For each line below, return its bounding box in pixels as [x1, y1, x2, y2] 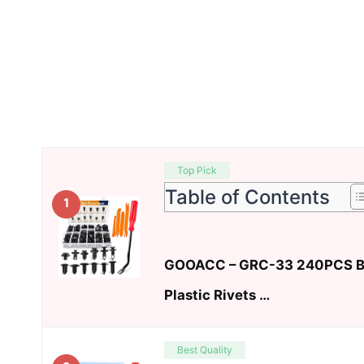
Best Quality [177, 343, 232, 356]
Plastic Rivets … [164, 287, 270, 304]
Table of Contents [165, 184, 330, 209]
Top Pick [177, 163, 217, 176]
